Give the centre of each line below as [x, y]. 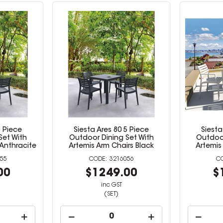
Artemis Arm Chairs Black [111, 146]
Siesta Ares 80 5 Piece [111, 130]
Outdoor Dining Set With [111, 138]
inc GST [111, 185]
